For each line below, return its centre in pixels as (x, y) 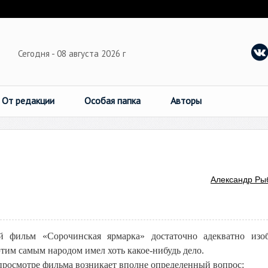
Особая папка (112, 100)
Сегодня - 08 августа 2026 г (73, 54)
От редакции (28, 100)
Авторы (186, 100)
